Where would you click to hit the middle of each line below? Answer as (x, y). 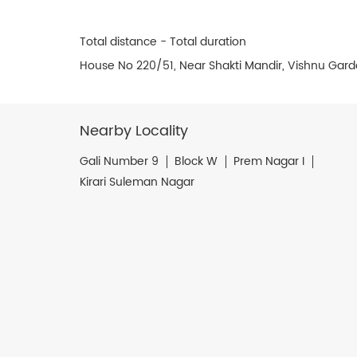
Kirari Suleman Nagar (137, 182)
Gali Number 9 (119, 161)
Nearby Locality (133, 131)
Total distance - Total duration (163, 41)
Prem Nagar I (269, 161)
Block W (196, 161)
